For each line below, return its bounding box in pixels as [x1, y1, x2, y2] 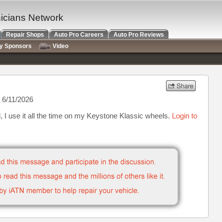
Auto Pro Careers [54, 31, 104, 38]
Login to [172, 111, 197, 120]
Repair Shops [6, 31, 44, 38]
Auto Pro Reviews [113, 31, 164, 38]
